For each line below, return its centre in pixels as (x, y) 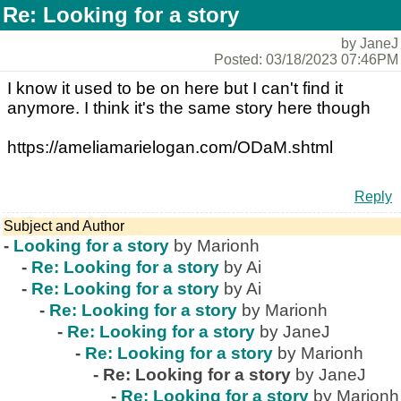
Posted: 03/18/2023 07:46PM (306, 60)
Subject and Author (64, 226)
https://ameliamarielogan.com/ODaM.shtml (170, 147)
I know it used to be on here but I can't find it (175, 88)
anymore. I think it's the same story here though (189, 108)
